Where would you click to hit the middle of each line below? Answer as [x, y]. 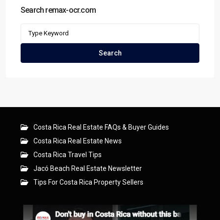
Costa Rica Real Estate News [78, 141]
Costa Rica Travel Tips [68, 155]
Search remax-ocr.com [58, 10]
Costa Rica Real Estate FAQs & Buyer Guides [101, 127]
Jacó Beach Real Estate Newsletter [88, 169]
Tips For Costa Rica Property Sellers [88, 182]
